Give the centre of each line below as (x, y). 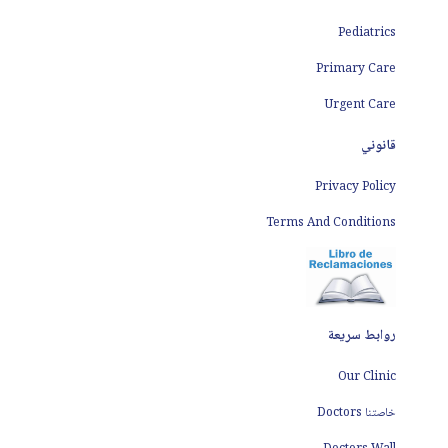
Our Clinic (367, 377)
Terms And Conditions (331, 223)
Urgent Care (360, 105)
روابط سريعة (362, 335)
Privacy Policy (355, 187)
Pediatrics (367, 33)
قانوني (378, 145)
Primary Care (356, 69)
